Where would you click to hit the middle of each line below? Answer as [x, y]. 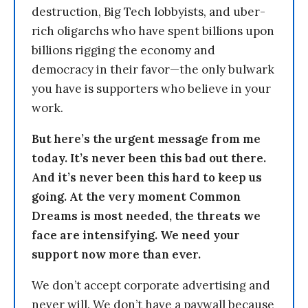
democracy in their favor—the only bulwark [153, 69]
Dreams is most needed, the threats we [146, 216]
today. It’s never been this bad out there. [149, 158]
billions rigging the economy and [123, 50]
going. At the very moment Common [136, 197]
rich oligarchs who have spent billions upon [153, 31]
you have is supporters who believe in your [151, 89]
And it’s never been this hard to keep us [147, 177]
